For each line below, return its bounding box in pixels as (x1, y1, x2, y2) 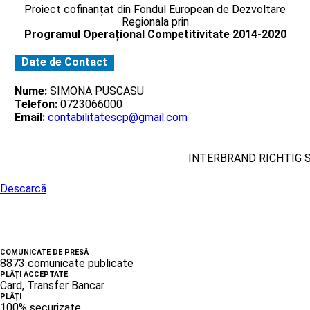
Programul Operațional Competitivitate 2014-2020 (24, 27, 286, 41)
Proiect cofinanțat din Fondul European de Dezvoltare (24, 2, 286, 16)
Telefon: (15, 97, 57, 111)
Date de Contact (21, 55, 107, 69)
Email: (15, 110, 45, 124)
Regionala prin (121, 15, 189, 28)
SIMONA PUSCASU (47, 84, 144, 98)
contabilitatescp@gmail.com (48, 110, 188, 124)
